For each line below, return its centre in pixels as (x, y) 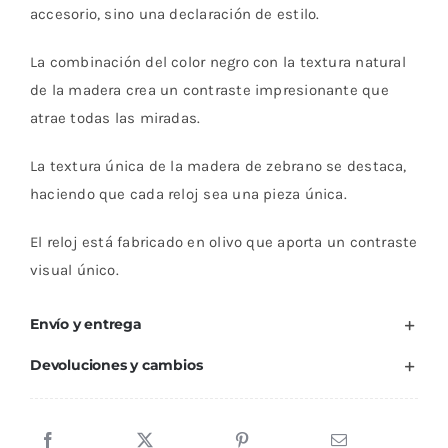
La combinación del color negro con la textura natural (217, 62)
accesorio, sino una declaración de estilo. (174, 14)
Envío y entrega (85, 324)
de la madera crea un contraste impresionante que (209, 90)
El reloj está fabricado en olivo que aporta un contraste (223, 242)
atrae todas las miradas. (115, 118)
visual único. (74, 270)
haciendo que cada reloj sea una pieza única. (188, 194)
